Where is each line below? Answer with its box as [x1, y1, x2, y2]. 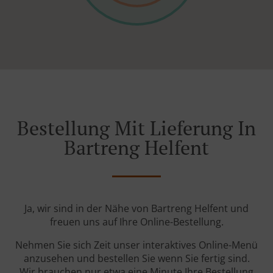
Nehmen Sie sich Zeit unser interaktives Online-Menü [15, 238, 258, 252]
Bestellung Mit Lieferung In [17, 115, 256, 141]
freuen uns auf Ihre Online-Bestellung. [49, 215, 224, 229]
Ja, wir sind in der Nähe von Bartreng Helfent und [24, 202, 249, 216]
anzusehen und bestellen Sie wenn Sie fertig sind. [23, 252, 250, 266]
